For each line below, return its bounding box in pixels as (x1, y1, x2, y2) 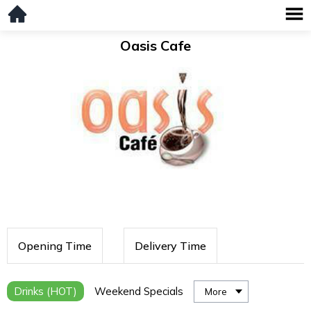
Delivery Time (135, 239, 206, 253)
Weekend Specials (94, 285, 183, 299)
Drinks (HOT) (14, 285, 77, 299)
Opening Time (18, 239, 92, 253)
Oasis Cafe (120, 37, 191, 54)
